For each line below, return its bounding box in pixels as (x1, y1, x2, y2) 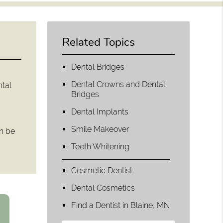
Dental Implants (71, 107, 129, 116)
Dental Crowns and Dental (71, 79, 166, 89)
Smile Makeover (71, 124, 129, 134)
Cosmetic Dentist (71, 165, 133, 175)
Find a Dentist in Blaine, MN (71, 200, 170, 210)
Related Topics (62, 34, 135, 50)
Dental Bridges (71, 62, 125, 72)
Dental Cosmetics (71, 183, 135, 193)
